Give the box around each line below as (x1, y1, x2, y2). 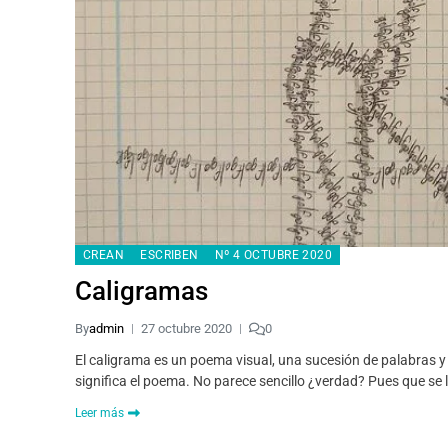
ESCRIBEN (140, 248, 199, 263)
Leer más (75, 406, 124, 421)
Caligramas (75, 276, 208, 307)
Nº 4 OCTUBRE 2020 (214, 248, 333, 263)
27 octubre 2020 (141, 321, 232, 337)
